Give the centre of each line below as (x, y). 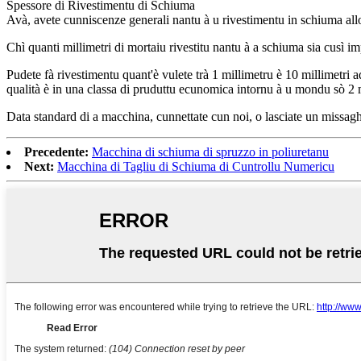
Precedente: (56, 151)
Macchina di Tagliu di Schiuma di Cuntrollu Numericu (196, 166)
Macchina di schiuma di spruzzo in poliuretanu (210, 151)
